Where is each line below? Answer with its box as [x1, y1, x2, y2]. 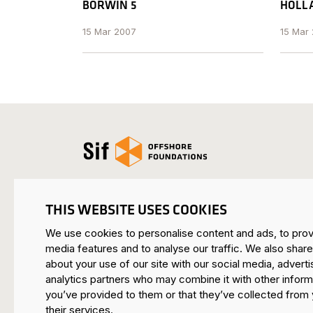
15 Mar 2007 [82, 26, 136, 38]
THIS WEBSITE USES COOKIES [45, 199, 227, 219]
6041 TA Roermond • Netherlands [82, 272, 270, 286]
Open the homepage [82, 137, 196, 152]
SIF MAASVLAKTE [82, 288, 183, 306]
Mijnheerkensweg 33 [82, 254, 198, 268]
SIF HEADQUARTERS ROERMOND [82, 231, 267, 249]
